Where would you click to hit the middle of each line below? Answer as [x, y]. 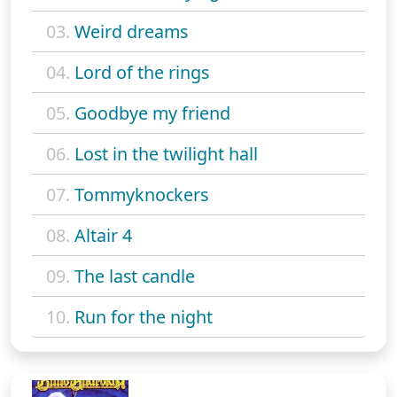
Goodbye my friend [152, 113]
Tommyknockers [141, 195]
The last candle [135, 276]
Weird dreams [131, 32]
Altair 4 [103, 236]
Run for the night [144, 317]
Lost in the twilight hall [166, 154]
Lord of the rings [142, 73]
